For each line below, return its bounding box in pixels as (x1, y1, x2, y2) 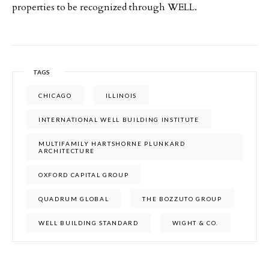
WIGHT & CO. (172, 219, 219, 226)
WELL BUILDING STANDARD (38, 219, 139, 226)
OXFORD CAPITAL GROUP (38, 171, 129, 178)
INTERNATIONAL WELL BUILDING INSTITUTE (38, 116, 199, 123)
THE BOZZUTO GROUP (142, 195, 222, 202)
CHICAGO (38, 92, 72, 99)
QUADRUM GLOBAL (38, 195, 109, 202)
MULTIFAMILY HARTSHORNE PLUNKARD (38, 140, 186, 147)
